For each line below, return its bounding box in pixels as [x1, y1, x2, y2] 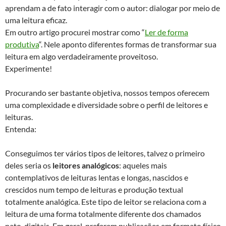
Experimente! [5, 63, 52, 73]
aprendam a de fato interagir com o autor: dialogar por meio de [5, 3, 220, 13]
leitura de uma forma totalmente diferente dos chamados [5, 208, 201, 218]
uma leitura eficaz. [5, 15, 67, 25]
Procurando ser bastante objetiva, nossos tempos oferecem [5, 87, 209, 97]
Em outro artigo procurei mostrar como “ [5, 27, 145, 37]
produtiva [5, 39, 39, 49]
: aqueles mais [119, 160, 167, 170]
